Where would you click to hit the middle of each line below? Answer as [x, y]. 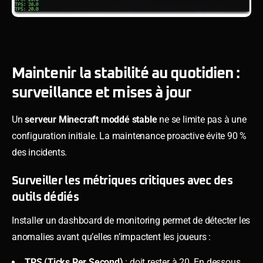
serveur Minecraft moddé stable [91, 119]
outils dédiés [45, 197]
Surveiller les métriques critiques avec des [122, 181]
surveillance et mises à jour [102, 92]
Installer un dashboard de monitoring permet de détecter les [131, 220]
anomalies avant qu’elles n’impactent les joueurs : [111, 237]
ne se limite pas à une [202, 119]
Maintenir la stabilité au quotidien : [126, 73]
